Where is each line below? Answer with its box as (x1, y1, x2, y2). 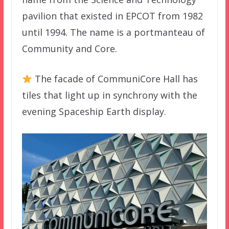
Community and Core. (21, 42, 117, 55)
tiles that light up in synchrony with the (21, 89, 197, 102)
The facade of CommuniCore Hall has (32, 73, 198, 85)
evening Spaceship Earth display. (21, 105, 166, 118)
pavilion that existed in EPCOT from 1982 (21, 10, 203, 22)
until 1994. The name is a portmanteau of (21, 26, 205, 39)
